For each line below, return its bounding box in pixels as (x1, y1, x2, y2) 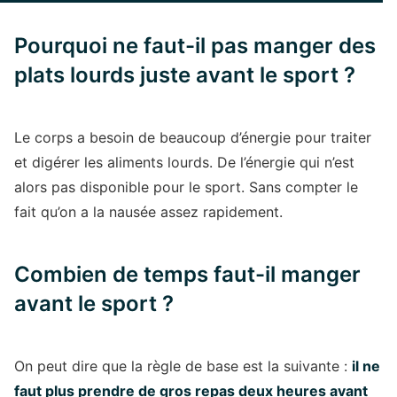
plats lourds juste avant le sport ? (14, 62, 355, 88)
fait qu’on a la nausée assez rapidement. (14, 203, 283, 221)
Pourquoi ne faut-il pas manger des (14, 33, 376, 58)
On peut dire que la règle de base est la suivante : (14, 357, 352, 375)
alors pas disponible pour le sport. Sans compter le (14, 178, 358, 196)
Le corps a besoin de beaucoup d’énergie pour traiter (14, 128, 371, 146)
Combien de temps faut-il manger (14, 261, 361, 287)
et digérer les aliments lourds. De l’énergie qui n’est (14, 153, 354, 171)
